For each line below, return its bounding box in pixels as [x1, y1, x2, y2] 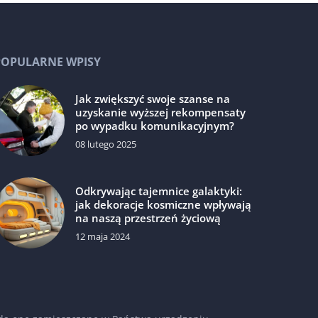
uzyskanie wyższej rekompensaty [75, 105, 246, 120]
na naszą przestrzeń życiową [75, 211, 221, 226]
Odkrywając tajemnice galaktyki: [75, 184, 243, 199]
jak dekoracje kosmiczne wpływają [75, 197, 252, 212]
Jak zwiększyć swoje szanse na [75, 92, 231, 106]
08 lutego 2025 [75, 138, 137, 151]
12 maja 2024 [75, 230, 131, 243]
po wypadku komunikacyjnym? [75, 119, 235, 133]
